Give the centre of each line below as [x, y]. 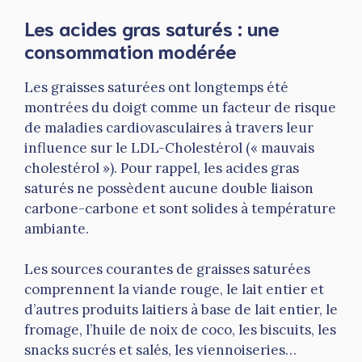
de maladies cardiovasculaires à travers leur [169, 127]
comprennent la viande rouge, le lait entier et [174, 290]
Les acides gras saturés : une [152, 27]
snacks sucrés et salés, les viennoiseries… [160, 350]
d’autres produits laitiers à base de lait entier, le [181, 310]
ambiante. [57, 228]
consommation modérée [130, 50]
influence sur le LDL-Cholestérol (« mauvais [169, 147]
